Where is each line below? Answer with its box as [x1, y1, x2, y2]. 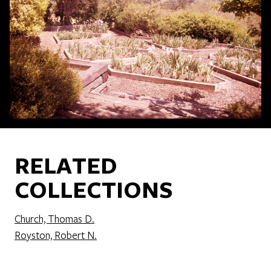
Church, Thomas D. [15, 212, 94, 226]
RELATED [15, 149, 117, 181]
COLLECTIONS [15, 173, 173, 205]
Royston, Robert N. [15, 228, 97, 243]
